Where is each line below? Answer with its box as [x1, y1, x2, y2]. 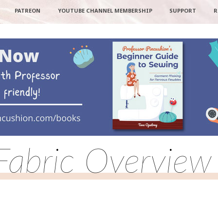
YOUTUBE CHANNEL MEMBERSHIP [57, 7, 152, 14]
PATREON [14, 7, 40, 14]
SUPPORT [169, 7, 197, 14]
